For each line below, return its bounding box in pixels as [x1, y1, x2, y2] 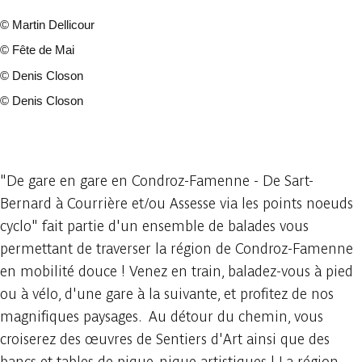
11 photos [27, 117, 79, 132]
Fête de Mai [9, 42, 74, 57]
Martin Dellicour [9, 17, 95, 32]
